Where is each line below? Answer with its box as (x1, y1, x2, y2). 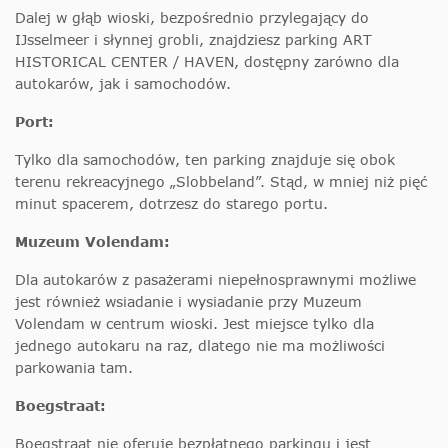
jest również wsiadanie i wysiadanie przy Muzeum (15, 293, 362, 311)
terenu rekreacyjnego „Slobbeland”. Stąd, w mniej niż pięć (15, 173, 427, 191)
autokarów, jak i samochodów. (15, 75, 231, 93)
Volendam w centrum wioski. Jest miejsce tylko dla (15, 315, 374, 333)
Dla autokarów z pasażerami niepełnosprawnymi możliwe (15, 271, 416, 289)
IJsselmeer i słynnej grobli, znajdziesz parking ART (15, 31, 372, 49)
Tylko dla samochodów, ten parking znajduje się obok (15, 151, 395, 169)
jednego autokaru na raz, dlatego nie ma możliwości (15, 337, 385, 355)
